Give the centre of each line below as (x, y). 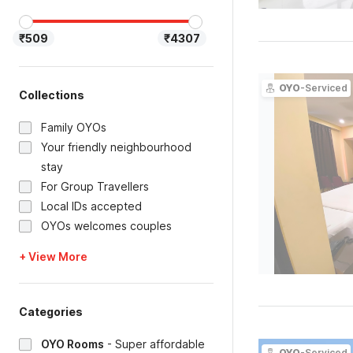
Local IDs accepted (91, 206)
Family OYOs (74, 127)
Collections (52, 95)
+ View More (53, 256)
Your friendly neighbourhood (116, 147)
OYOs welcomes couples (106, 226)
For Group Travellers (95, 186)
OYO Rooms (72, 344)
